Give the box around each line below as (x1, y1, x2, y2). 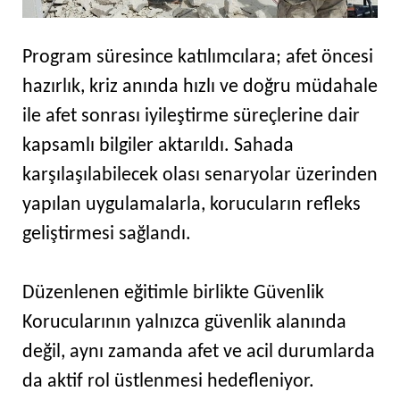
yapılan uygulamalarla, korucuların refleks (22, 195, 361, 216)
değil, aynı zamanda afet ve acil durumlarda (22, 342, 375, 363)
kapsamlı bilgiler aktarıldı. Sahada (22, 136, 294, 157)
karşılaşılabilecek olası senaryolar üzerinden (22, 165, 378, 187)
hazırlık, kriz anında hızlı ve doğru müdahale (22, 77, 378, 98)
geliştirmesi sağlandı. (22, 224, 191, 246)
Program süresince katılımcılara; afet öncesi (22, 47, 373, 69)
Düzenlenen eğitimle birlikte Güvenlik (22, 283, 324, 304)
